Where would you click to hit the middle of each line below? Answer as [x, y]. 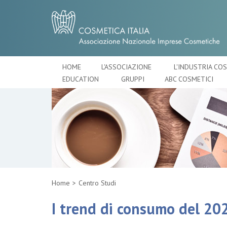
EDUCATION [82, 79]
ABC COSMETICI [190, 79]
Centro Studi [97, 183]
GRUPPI [133, 79]
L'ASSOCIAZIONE [127, 67]
